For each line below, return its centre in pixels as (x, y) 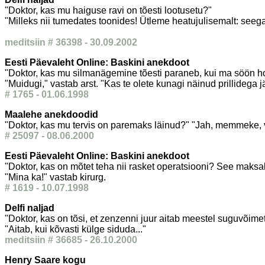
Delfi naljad (30, 208)
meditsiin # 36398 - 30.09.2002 (71, 42)
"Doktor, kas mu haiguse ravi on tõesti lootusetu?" (108, 10)
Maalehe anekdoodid (51, 114)
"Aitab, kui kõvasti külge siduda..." (75, 229)
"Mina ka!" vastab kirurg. (55, 177)
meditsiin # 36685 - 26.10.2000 (71, 240)
